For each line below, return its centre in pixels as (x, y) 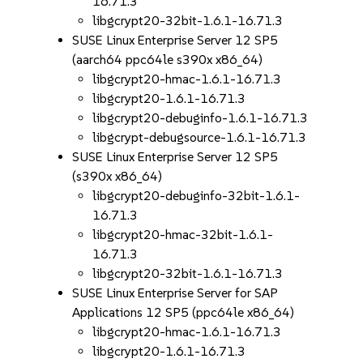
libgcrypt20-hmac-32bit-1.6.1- (183, 235)
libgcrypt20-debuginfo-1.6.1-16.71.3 (201, 118)
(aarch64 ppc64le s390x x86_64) (168, 60)
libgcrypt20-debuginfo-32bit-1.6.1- (196, 196)
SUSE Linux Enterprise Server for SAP (175, 293)
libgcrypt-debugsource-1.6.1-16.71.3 (200, 137)
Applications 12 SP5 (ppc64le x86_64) (184, 312)
